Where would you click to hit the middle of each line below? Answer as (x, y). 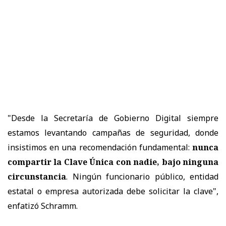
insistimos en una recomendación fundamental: (100, 147)
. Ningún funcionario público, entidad (142, 176)
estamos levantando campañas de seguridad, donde (113, 132)
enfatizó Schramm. (43, 206)
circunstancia (37, 176)
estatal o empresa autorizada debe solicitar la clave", (113, 191)
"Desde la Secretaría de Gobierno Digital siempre (113, 118)
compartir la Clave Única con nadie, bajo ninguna (113, 162)
